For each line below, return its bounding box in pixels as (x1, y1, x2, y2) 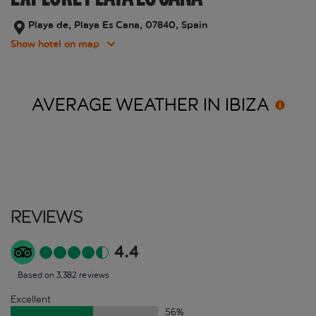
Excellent (11, 293, 51, 306)
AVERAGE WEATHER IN (31, 95, 225, 116)
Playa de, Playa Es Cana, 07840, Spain (28, 18, 207, 32)
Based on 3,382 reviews (18, 270, 109, 281)
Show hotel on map (11, 37, 99, 51)
